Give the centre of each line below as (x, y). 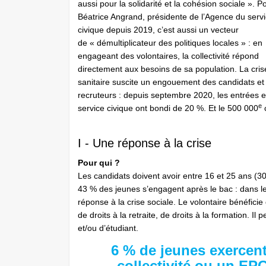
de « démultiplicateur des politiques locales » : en (170, 43)
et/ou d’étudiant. (108, 228)
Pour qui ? (99, 163)
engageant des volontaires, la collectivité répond (168, 56)
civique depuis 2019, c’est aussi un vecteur (158, 30)
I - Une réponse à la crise (145, 143)
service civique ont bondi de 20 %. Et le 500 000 (168, 108)
